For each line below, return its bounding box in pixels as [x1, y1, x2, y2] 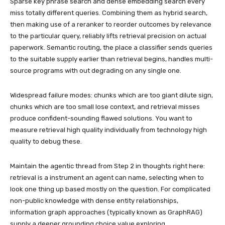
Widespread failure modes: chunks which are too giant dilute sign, [10, 91, 213, 99]
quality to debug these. [10, 138, 82, 145]
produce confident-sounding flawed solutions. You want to [10, 115, 192, 122]
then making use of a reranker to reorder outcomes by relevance [10, 21, 211, 28]
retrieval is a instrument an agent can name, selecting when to [10, 174, 204, 181]
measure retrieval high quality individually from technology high [10, 126, 207, 134]
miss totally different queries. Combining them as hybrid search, [10, 9, 207, 17]
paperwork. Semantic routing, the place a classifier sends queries [10, 44, 212, 51]
